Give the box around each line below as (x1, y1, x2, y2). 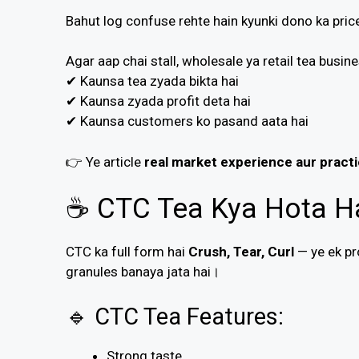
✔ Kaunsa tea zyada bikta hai (66, 73, 239, 90)
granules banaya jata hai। (66, 264, 220, 280)
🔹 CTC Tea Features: (66, 302, 284, 330)
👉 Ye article (66, 153, 144, 170)
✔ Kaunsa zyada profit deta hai (66, 93, 251, 110)
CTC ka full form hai (66, 244, 188, 260)
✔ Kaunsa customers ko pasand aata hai (66, 113, 309, 130)
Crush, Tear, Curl (188, 244, 294, 260)
